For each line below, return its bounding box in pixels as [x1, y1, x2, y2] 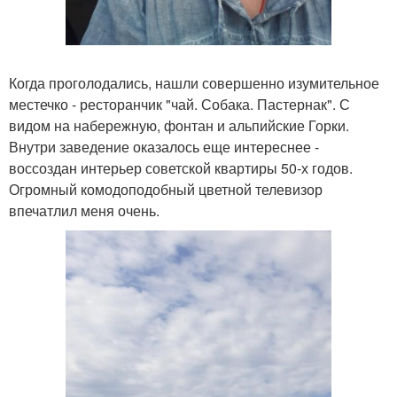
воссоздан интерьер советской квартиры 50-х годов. [9, 158, 353, 179]
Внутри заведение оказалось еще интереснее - [9, 136, 319, 158]
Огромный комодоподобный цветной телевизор [9, 179, 323, 200]
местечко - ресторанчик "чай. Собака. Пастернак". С [9, 94, 350, 115]
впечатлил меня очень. [9, 200, 160, 222]
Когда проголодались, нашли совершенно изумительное [9, 73, 379, 94]
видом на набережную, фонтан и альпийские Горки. [9, 115, 349, 136]
